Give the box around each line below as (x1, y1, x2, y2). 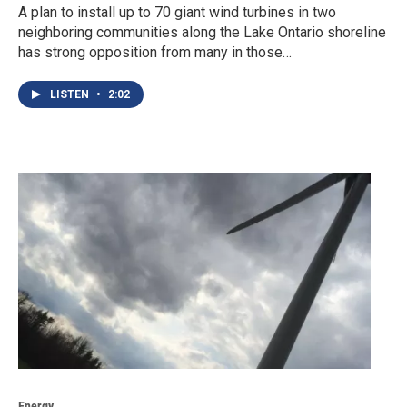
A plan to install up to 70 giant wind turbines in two (18, 3, 336, 21)
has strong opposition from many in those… (18, 43, 292, 61)
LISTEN (50, 87, 92, 101)
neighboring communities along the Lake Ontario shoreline (18, 23, 386, 41)
